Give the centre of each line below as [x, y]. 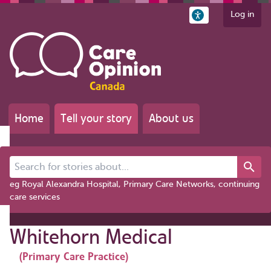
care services [35, 197]
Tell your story [96, 118]
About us [171, 118]
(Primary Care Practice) [74, 256]
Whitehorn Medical [91, 237]
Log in [242, 14]
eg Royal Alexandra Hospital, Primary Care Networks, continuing [135, 184]
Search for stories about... [59, 162]
